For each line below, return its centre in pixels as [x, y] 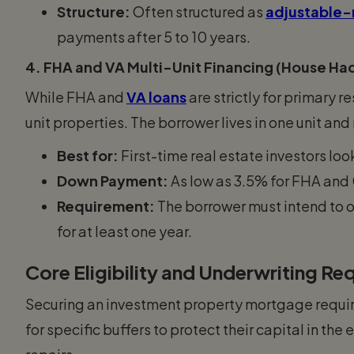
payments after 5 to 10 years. [154, 36]
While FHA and [76, 96]
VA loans [156, 96]
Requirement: [106, 205]
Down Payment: [113, 180]
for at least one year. [124, 231]
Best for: [88, 155]
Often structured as [198, 11]
